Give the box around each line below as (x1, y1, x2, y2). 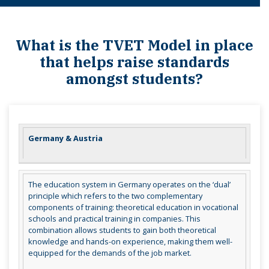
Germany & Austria (28, 133, 103, 144)
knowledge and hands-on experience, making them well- (28, 236, 232, 247)
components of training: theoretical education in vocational (28, 202, 238, 213)
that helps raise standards (40, 52, 229, 71)
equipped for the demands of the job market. (28, 247, 192, 259)
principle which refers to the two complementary (28, 190, 202, 202)
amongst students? (66, 68, 203, 88)
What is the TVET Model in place (16, 35, 253, 55)
